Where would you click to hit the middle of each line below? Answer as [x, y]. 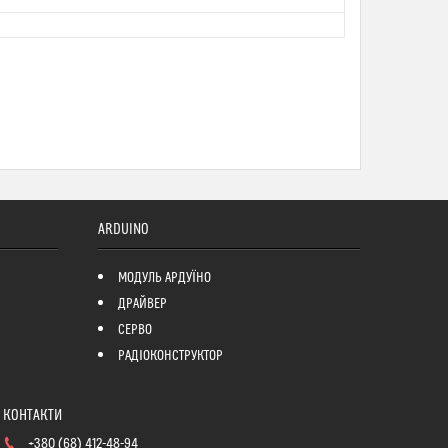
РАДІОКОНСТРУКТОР [170, 356]
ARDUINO [123, 229]
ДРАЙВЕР [142, 304]
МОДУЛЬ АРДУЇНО [164, 278]
